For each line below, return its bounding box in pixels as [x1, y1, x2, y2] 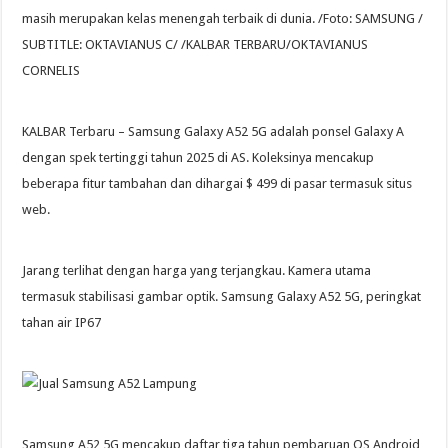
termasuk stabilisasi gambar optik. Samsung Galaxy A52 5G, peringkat [22, 288, 422, 304]
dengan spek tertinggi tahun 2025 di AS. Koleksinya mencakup [22, 149, 375, 165]
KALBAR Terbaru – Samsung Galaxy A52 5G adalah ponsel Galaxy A [22, 123, 405, 139]
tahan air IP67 [22, 314, 102, 330]
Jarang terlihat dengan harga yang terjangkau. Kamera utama [22, 262, 372, 278]
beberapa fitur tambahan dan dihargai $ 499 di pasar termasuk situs [22, 175, 413, 191]
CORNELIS [22, 62, 81, 78]
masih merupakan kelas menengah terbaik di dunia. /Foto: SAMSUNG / [22, 10, 424, 26]
